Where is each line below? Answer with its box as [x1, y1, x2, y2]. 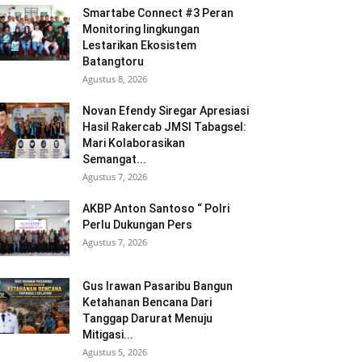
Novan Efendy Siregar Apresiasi [82, 104, 249, 117]
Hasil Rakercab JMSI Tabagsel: [82, 120, 246, 133]
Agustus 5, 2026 [82, 346, 147, 358]
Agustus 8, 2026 [82, 73, 147, 85]
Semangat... [82, 153, 146, 166]
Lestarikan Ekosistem [82, 39, 196, 52]
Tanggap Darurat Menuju [82, 312, 213, 325]
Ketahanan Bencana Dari [82, 296, 212, 309]
